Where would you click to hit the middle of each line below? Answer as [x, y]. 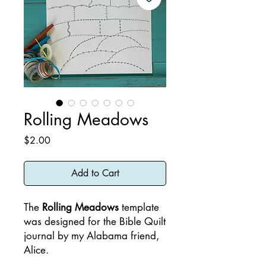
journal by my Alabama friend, [91, 236]
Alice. [38, 250]
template [139, 207]
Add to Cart [95, 173]
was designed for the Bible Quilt [95, 221]
